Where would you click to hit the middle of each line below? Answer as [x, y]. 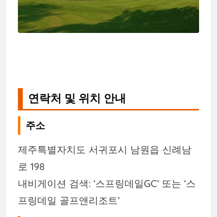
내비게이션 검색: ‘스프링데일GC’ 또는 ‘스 [107, 183]
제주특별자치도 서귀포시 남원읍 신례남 [104, 149]
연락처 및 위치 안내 [77, 99]
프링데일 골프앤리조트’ [69, 200]
